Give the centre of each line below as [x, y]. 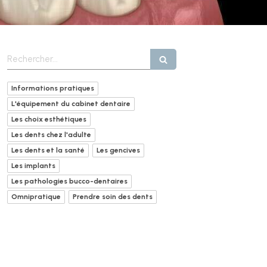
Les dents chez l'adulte [51, 135]
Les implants [33, 166]
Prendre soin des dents [113, 197]
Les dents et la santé [48, 150]
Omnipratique [36, 197]
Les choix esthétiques [49, 119]
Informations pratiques [53, 88]
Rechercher [29, 54]
